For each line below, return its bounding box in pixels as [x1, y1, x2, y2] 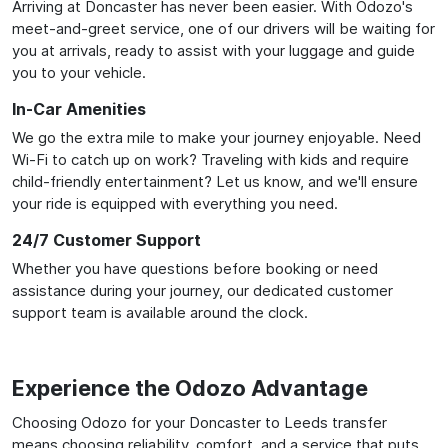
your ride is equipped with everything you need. [12, 193, 338, 213]
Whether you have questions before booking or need [12, 258, 378, 278]
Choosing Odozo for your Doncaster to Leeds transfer [12, 412, 387, 432]
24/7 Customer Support [12, 229, 201, 250]
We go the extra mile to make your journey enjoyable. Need [12, 127, 421, 147]
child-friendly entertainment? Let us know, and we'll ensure [12, 171, 418, 191]
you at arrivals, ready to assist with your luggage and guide [12, 40, 415, 60]
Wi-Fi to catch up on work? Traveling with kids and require [12, 149, 409, 169]
